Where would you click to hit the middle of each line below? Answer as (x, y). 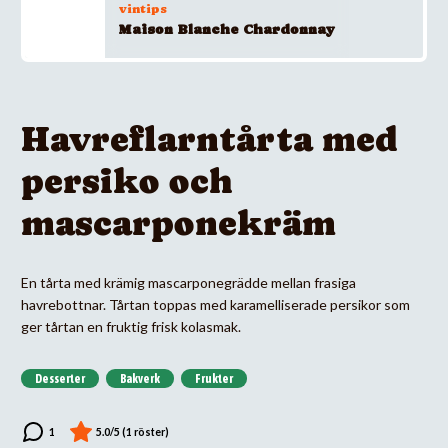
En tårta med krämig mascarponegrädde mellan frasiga (188, 282)
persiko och (127, 180)
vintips (143, 9)
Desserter (60, 378)
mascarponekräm (178, 222)
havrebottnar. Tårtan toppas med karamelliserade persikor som (215, 304)
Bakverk (140, 378)
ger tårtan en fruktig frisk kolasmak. (131, 326)
